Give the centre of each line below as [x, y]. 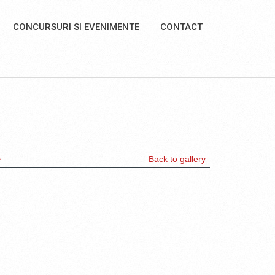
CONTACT [181, 27]
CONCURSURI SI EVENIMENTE [76, 27]
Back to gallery [177, 159]
